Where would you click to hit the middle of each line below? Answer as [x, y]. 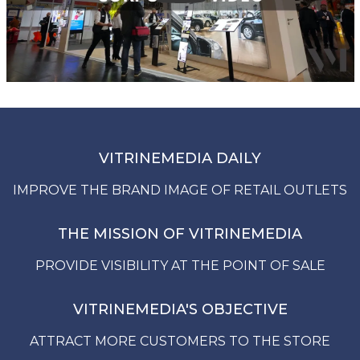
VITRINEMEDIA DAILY [180, 158]
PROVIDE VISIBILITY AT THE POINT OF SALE [180, 265]
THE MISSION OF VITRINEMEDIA [180, 233]
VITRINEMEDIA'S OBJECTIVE [180, 309]
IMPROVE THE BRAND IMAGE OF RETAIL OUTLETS [180, 190]
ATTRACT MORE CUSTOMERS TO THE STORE [180, 341]
